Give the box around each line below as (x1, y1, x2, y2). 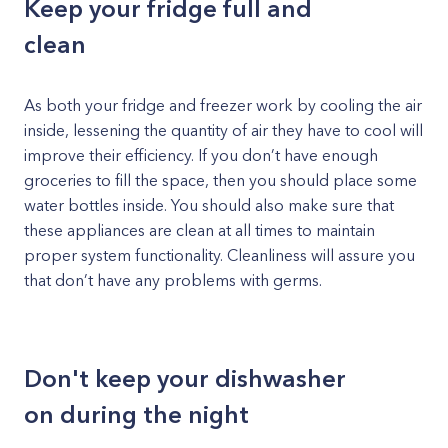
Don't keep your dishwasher (24, 364, 346, 393)
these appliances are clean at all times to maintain (24, 220, 375, 240)
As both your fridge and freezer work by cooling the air (24, 95, 422, 115)
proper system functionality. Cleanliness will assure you (24, 245, 415, 265)
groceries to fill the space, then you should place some (24, 170, 417, 190)
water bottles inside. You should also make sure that (24, 195, 394, 215)
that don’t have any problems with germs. (24, 270, 322, 290)
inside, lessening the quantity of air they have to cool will (24, 120, 423, 140)
